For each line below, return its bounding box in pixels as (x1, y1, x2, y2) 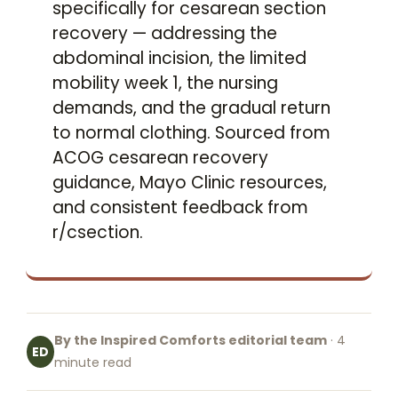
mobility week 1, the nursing (52, 71, 278, 95)
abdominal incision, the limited (52, 46, 306, 70)
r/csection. (52, 220, 143, 244)
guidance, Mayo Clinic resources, (52, 171, 327, 195)
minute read (53, 354, 131, 371)
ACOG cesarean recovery (52, 146, 268, 170)
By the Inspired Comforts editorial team (53, 331, 327, 349)
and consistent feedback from (52, 195, 308, 219)
